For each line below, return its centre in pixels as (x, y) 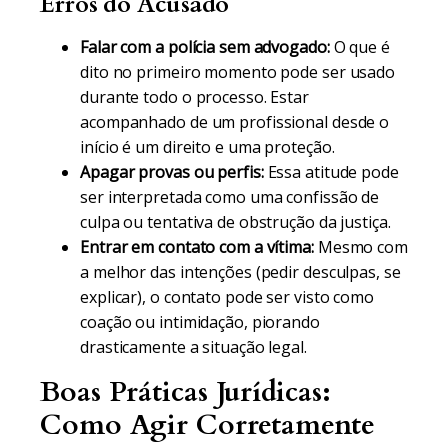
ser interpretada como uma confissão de (230, 197)
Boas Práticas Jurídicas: (185, 392)
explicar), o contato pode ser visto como (227, 297)
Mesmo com (360, 247)
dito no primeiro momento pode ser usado (238, 72)
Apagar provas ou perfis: (172, 172)
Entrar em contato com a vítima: (197, 247)
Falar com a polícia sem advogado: (205, 47)
